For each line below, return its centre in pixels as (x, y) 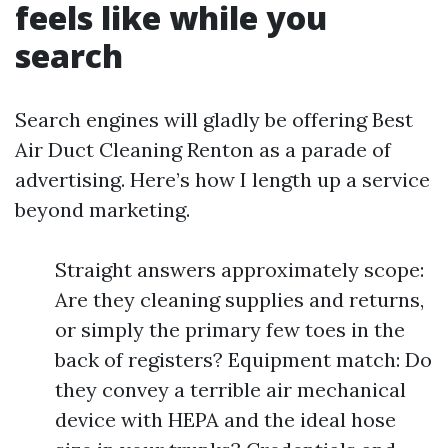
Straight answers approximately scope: (239, 269)
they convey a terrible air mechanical (230, 389)
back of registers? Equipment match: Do (243, 359)
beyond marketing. (102, 209)
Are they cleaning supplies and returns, (239, 299)
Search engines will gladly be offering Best (214, 119)
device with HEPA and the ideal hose (225, 419)
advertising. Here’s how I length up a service (222, 179)
